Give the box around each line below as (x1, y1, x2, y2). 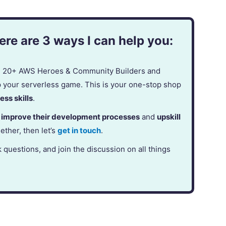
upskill (157, 112, 181, 122)
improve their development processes (1, 112, 140, 122)
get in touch (58, 126, 101, 136)
